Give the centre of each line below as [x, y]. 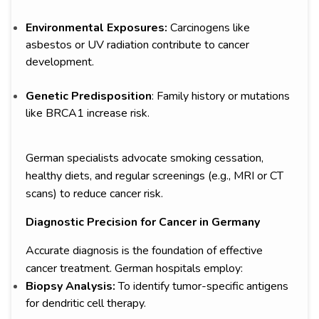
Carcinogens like [209, 28]
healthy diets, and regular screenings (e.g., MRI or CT [155, 176]
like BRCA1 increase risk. [88, 114]
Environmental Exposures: [96, 28]
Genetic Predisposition [89, 96]
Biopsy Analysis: [72, 287]
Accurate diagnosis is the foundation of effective [144, 251]
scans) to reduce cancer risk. [94, 194]
